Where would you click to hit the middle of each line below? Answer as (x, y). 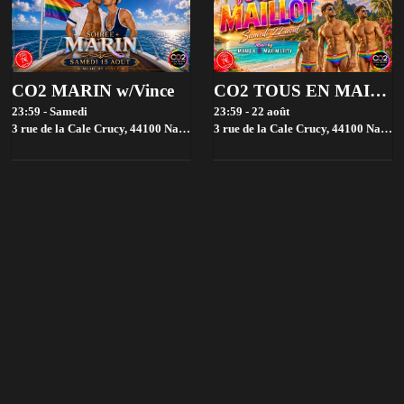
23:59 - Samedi (50, 111)
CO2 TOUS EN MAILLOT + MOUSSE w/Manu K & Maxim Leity (378, 90)
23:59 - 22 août (252, 111)
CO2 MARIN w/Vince (93, 90)
